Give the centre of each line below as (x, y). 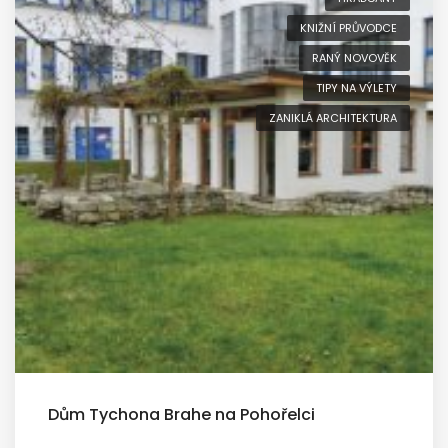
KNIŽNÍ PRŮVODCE (348, 28)
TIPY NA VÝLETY (356, 88)
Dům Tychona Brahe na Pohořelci (181, 414)
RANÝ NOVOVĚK (354, 58)
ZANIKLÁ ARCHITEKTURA (333, 118)
